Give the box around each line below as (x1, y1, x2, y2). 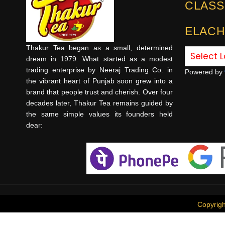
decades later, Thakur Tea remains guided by (26, 99, 173, 107)
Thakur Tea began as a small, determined (26, 44, 173, 52)
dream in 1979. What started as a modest (26, 55, 173, 63)
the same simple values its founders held (26, 110, 173, 119)
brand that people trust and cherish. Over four (26, 88, 173, 96)
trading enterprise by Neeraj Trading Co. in (26, 66, 173, 74)
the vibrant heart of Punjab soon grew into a (26, 77, 173, 85)
